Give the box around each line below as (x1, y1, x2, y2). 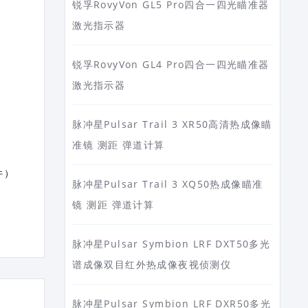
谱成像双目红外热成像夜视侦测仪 (72, 258, 232, 271)
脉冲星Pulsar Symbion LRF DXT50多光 (72, 237, 271, 250)
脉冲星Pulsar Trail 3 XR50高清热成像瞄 (72, 118, 272, 131)
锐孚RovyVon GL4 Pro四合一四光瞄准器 (72, 58, 269, 71)
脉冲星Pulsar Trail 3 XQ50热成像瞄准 (72, 177, 263, 190)
